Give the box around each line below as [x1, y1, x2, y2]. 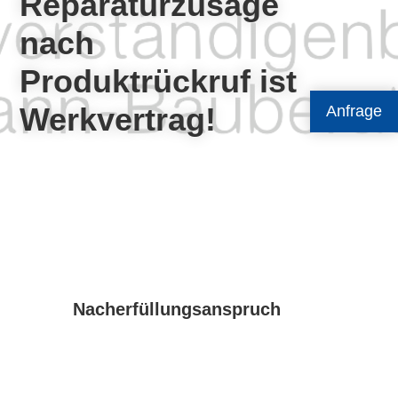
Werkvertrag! [20, 101, 217, 138]
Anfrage [326, 102, 382, 120]
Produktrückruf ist [20, 63, 298, 99]
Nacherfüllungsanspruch [73, 299, 282, 319]
